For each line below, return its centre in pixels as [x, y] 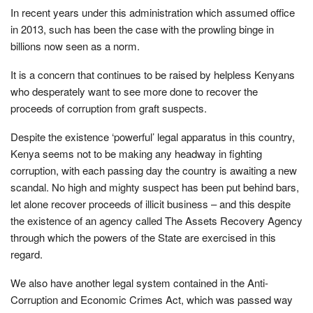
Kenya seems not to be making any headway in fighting [136, 153]
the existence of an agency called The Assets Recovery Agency [156, 220]
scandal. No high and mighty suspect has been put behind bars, [155, 187]
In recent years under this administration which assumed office [153, 12]
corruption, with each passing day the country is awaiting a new [154, 170]
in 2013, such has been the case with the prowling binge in [142, 29]
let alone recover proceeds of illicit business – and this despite [151, 203]
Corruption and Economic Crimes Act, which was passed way [152, 299]
